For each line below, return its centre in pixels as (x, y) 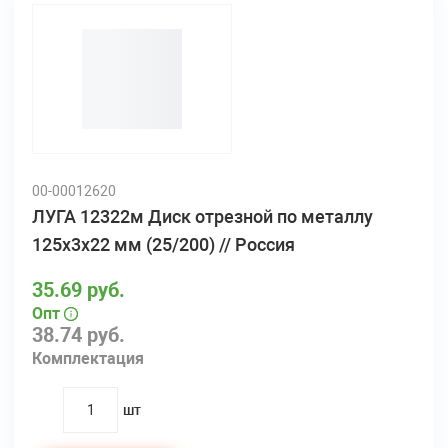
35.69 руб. (78, 289)
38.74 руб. (78, 334)
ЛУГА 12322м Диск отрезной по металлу (202, 216)
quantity (91, 421)
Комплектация (88, 358)
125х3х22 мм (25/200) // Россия (163, 244)
